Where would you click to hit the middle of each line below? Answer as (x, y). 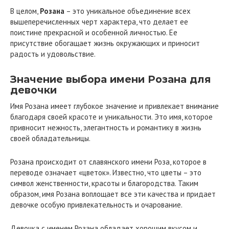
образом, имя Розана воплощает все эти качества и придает (113, 194)
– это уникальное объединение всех (128, 11)
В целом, (25, 11)
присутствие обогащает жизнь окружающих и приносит (105, 43)
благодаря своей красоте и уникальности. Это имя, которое (111, 117)
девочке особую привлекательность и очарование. (96, 204)
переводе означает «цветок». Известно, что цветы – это (106, 172)
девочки (33, 90)
